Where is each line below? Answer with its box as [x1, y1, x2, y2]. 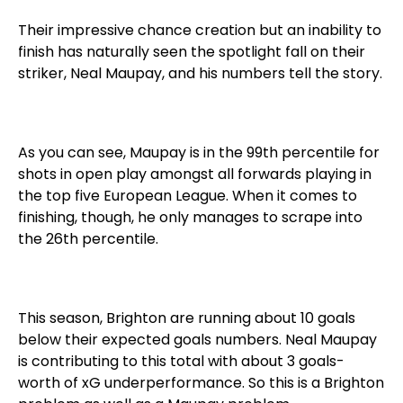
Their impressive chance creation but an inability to [18, 20, 381, 40]
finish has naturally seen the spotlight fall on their [18, 41, 365, 62]
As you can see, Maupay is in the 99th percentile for [18, 142, 380, 163]
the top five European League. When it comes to [18, 185, 357, 206]
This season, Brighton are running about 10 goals [18, 308, 355, 328]
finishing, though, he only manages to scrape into [18, 207, 363, 228]
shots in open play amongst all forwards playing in [18, 164, 372, 184]
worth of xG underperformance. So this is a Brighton [18, 372, 384, 393]
